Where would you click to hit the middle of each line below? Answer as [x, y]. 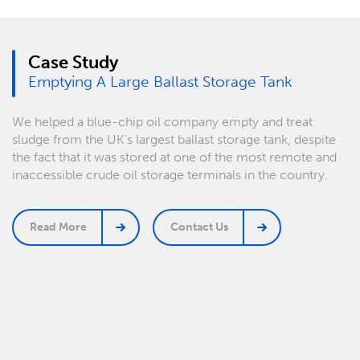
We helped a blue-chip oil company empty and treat [162, 122]
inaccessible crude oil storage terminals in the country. [170, 175]
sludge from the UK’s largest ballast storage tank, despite [174, 139]
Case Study [73, 62]
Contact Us [199, 227]
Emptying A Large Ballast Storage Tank [160, 82]
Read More [58, 227]
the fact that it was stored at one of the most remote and [174, 157]
